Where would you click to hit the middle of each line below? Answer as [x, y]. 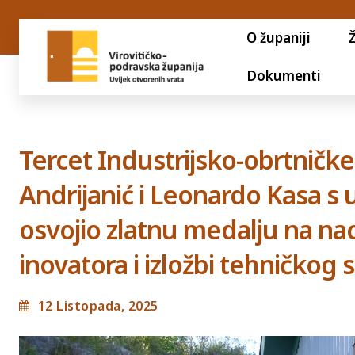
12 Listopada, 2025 [98, 305]
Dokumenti [283, 76]
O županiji [278, 38]
